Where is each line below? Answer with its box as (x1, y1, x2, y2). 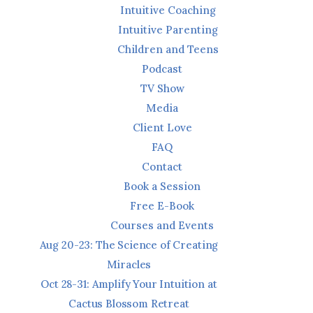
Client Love (132, 121, 192, 134)
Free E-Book (130, 199, 194, 212)
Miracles (106, 258, 152, 271)
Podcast (142, 62, 182, 75)
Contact (142, 160, 182, 173)
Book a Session (124, 180, 201, 193)
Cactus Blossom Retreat (68, 297, 189, 310)
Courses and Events (110, 219, 214, 232)
